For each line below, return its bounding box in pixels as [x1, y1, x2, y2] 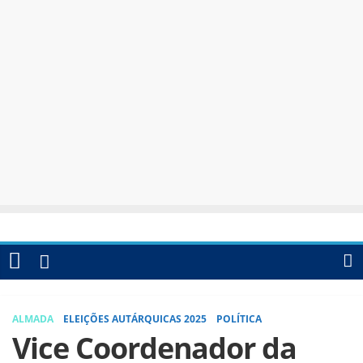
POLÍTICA [216, 311, 262, 326]
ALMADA [12, 311, 53, 326]
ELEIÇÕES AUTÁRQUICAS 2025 [63, 311, 207, 326]
